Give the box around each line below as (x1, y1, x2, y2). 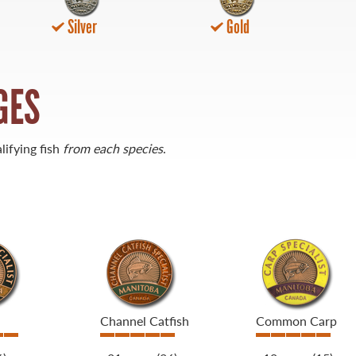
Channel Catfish (99, 311, 189, 331)
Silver (67, 15, 97, 39)
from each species (63, 139, 163, 158)
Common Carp (256, 311, 338, 331)
